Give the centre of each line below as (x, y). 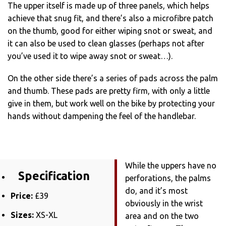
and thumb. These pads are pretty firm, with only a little (109, 91)
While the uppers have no (171, 165)
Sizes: (22, 215)
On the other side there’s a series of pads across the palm (113, 78)
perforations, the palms (168, 178)
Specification (54, 176)
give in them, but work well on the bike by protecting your (111, 104)
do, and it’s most (156, 190)
